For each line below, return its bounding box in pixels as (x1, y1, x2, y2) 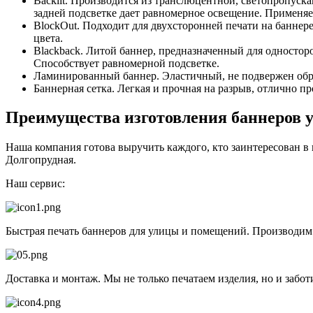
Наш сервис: (6, 177, 65, 190)
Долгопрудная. (6, 154, 76, 166)
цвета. (34, 31, 63, 44)
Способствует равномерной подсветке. (34, 57, 219, 69)
